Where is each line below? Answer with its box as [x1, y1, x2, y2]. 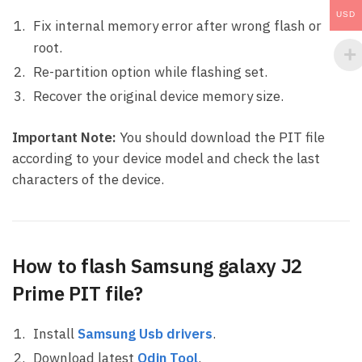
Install [33, 325, 78, 343]
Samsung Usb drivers [78, 325, 213, 343]
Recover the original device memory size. [33, 87, 284, 105]
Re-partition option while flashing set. [33, 63, 267, 81]
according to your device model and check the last [12, 149, 320, 168]
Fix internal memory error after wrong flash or [33, 17, 322, 35]
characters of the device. [12, 170, 164, 189]
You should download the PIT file [116, 128, 325, 147]
